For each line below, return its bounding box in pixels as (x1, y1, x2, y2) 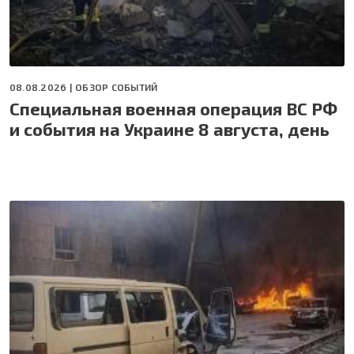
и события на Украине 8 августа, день (9, 118, 330, 139)
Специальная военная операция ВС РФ (9, 97, 337, 119)
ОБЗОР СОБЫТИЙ (75, 81, 158, 92)
